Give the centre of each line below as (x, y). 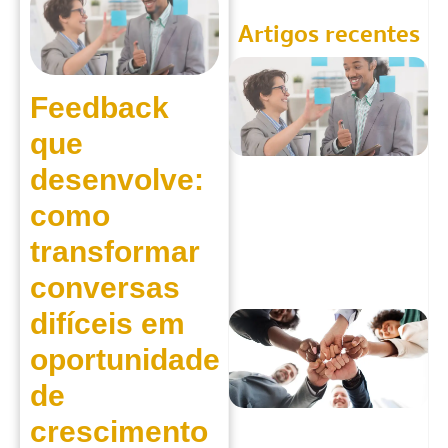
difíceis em (107, 324)
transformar (115, 252)
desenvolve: (117, 180)
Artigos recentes (328, 33)
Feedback (99, 108)
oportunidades (133, 360)
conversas (105, 288)
